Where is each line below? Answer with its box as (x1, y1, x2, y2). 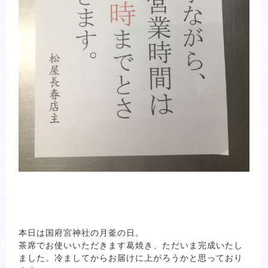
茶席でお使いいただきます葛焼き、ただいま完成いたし (19, 240, 243, 250)
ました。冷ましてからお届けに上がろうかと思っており (19, 253, 243, 263)
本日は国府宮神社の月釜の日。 (19, 228, 145, 237)
